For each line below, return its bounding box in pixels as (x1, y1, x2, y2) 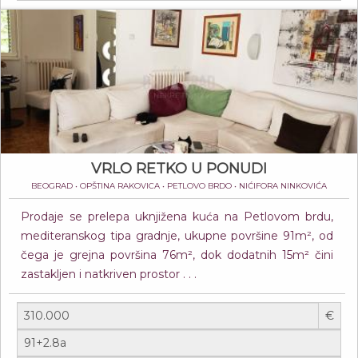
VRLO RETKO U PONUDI (91, 160, 267, 177)
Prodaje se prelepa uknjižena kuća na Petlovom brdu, (21, 209, 333, 224)
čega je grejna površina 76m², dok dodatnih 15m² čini (21, 248, 333, 262)
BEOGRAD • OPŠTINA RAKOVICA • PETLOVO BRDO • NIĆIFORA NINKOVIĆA (31, 181, 327, 191)
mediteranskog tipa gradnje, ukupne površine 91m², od (21, 229, 333, 243)
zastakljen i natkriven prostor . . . (21, 267, 197, 281)
